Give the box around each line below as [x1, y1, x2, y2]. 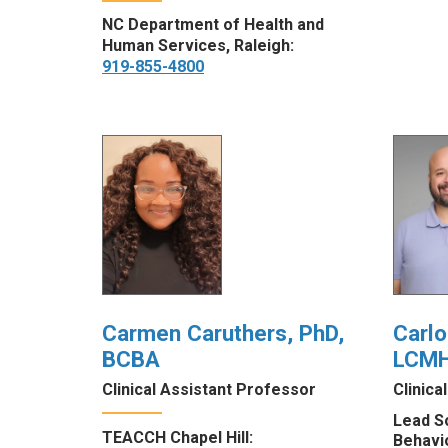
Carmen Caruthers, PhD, [102, 320, 344, 347]
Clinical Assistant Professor [102, 379, 316, 399]
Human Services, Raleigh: [102, 36, 294, 56]
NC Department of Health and [102, 15, 324, 35]
